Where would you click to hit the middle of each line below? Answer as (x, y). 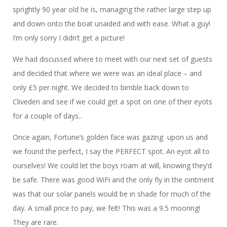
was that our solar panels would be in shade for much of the (112, 194)
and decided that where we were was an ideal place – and (107, 73)
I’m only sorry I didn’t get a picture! (70, 38)
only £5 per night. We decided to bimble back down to (101, 88)
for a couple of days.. (47, 116)
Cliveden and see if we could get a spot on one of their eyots (112, 102)
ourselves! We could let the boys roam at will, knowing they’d (112, 166)
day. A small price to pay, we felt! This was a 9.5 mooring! (106, 208)
